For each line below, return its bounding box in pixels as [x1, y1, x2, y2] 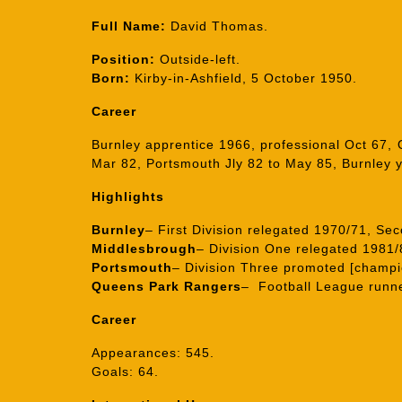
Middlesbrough [92, 241, 197, 256]
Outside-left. [155, 52, 240, 66]
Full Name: [92, 19, 166, 33]
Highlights [92, 189, 164, 204]
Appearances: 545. [92, 345, 214, 360]
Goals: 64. [92, 364, 159, 379]
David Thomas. [166, 19, 268, 33]
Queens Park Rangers [92, 279, 241, 293]
